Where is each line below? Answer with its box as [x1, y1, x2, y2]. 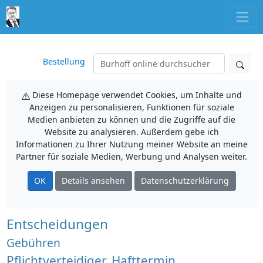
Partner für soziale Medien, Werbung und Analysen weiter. [16, 151, 247, 162]
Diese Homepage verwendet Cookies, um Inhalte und [29, 89, 242, 100]
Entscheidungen [6, 214, 108, 233]
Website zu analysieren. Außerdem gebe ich [44, 126, 219, 137]
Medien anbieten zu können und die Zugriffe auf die [28, 114, 235, 125]
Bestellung [43, 56, 85, 67]
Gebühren [6, 234, 60, 251]
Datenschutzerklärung [141, 175, 229, 187]
